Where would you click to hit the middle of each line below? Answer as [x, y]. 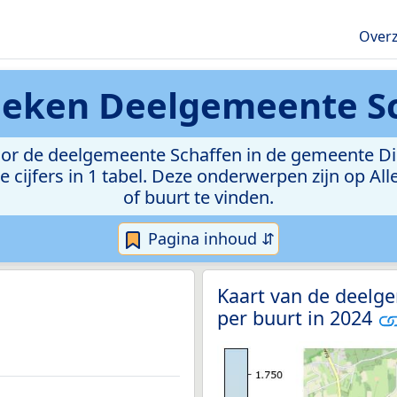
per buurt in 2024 [297, 318]
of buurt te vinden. [198, 197]
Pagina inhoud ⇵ [209, 238]
